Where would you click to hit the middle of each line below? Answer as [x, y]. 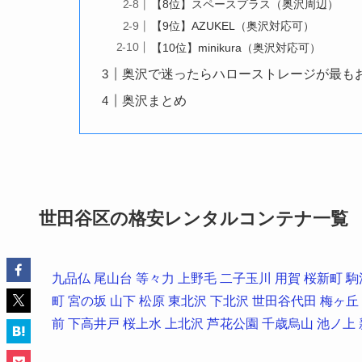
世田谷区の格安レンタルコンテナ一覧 [194, 219]
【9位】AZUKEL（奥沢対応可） [233, 25]
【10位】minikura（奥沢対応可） [236, 47]
